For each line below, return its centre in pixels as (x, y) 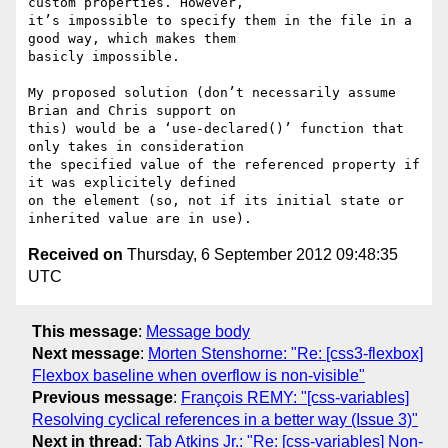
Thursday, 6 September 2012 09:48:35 (260, 255)
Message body (198, 331)
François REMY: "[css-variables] (295, 397)
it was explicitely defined (136, 183)
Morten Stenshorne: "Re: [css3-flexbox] (285, 353)
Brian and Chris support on (136, 111)
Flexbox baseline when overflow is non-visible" (198, 375)
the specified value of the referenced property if (224, 165)
